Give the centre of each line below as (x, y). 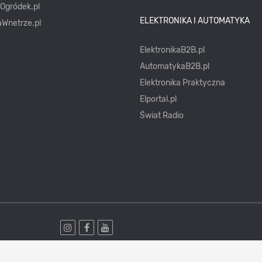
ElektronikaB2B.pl (172, 50)
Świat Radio (161, 116)
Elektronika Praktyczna (182, 83)
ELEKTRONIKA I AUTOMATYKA (194, 21)
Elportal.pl (158, 99)
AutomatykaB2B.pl (174, 67)
